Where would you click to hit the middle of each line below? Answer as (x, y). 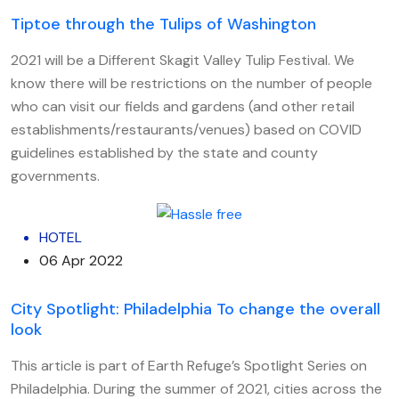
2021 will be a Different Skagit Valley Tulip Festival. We (183, 60)
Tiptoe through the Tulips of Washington (163, 24)
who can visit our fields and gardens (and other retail (183, 106)
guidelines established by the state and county (164, 152)
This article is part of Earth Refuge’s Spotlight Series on (189, 365)
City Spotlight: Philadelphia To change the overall (195, 309)
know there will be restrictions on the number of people (191, 83)
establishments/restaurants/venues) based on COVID (186, 129)
